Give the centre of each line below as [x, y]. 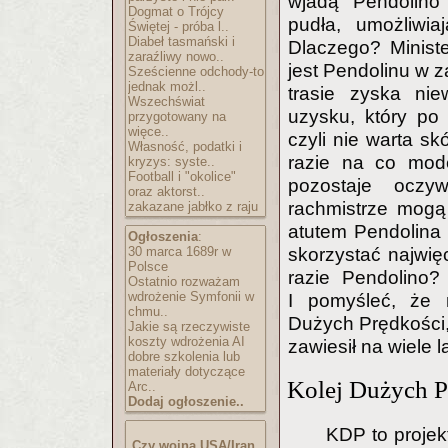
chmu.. [148, 311]
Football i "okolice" [182, 176]
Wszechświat [166, 101]
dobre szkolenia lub [184, 356]
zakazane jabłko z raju [193, 206]
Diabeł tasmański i [181, 41]
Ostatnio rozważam [184, 281]
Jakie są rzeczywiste [189, 326]
